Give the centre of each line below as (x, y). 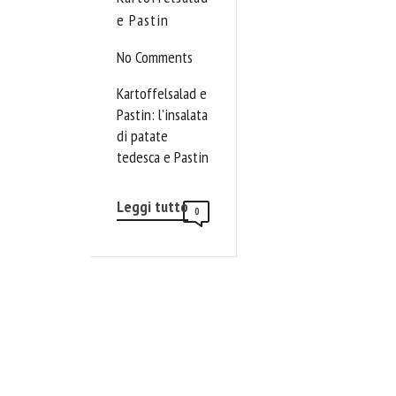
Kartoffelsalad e (162, 93)
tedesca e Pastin (163, 156)
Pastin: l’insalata (162, 114)
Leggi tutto (152, 206)
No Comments (155, 57)
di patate (142, 135)
